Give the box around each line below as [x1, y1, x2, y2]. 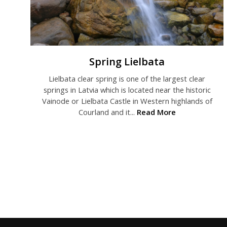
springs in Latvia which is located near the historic [43, 85, 211, 95]
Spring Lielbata [89, 55, 165, 69]
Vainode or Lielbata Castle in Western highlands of [42, 96, 212, 106]
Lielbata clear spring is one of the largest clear [49, 73, 206, 84]
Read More [136, 107, 176, 118]
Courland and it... [78, 107, 137, 118]
